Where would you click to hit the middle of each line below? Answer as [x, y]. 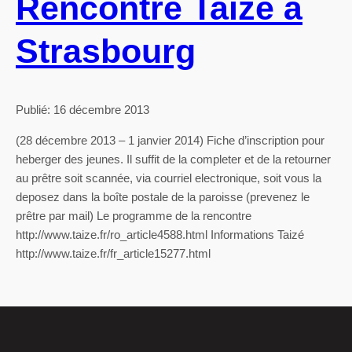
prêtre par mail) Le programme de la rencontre [134, 216]
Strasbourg [106, 51]
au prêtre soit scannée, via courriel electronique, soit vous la [169, 178]
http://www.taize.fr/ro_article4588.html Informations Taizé [160, 235]
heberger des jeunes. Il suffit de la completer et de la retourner [173, 159]
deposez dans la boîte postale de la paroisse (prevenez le [163, 197]
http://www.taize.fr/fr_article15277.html [113, 254]
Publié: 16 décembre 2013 [82, 110]
